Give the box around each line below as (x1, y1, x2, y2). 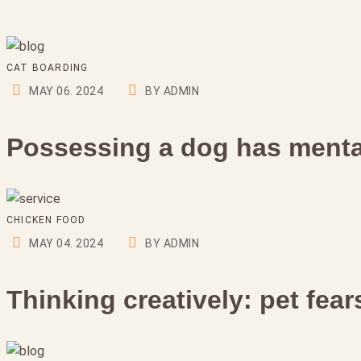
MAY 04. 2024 (29, 237, 104, 250)
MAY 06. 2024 (29, 85, 104, 98)
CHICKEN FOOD (6, 214, 86, 226)
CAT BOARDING (6, 62, 89, 73)
